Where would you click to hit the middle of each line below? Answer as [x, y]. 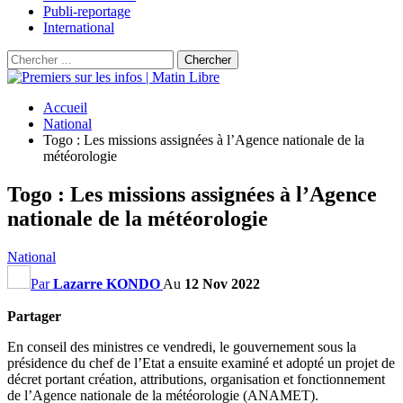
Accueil [65, 107]
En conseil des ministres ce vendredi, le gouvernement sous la [182, 346]
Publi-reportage [87, 11]
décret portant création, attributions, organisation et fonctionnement [196, 379]
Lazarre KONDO [107, 283]
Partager [34, 316]
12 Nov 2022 [222, 283]
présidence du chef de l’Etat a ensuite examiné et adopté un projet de [201, 363]
